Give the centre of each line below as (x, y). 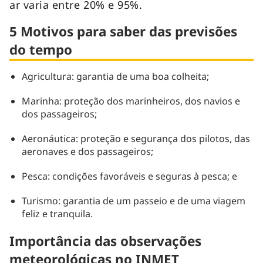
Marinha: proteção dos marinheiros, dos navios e (131, 101)
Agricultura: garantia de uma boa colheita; (115, 76)
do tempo (44, 49)
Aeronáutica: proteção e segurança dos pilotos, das (136, 138)
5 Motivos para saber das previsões (123, 31)
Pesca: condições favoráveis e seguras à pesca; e (129, 176)
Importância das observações (105, 241)
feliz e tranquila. (57, 213)
